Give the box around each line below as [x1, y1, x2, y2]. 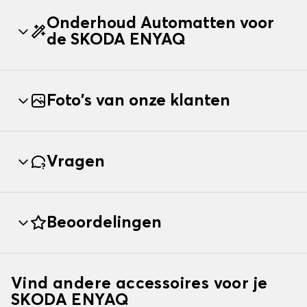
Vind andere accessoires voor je [11, 275, 268, 293]
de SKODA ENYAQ [47, 32, 186, 49]
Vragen [47, 153, 105, 171]
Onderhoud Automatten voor [47, 15, 274, 32]
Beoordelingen [47, 214, 162, 232]
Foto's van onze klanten [47, 93, 230, 110]
